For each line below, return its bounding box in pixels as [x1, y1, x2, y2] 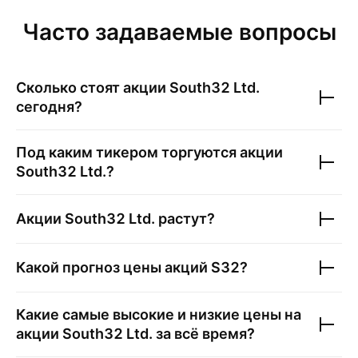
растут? [155, 210, 215, 227]
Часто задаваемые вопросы [22, 18, 336, 46]
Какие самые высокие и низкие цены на [16, 306, 301, 323]
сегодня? [16, 98, 82, 115]
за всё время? [153, 325, 255, 342]
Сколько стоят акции [16, 79, 169, 96]
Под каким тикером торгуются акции [16, 144, 283, 161]
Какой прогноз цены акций [16, 259, 211, 276]
